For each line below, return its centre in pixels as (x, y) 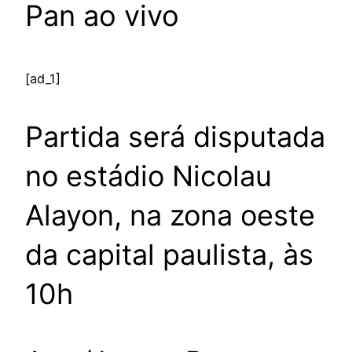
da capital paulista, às (169, 255)
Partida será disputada (175, 137)
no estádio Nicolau (148, 176)
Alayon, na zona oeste (170, 216)
